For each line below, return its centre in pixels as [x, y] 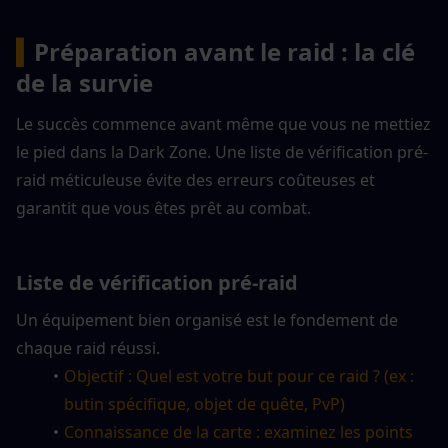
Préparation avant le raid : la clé [224, 51]
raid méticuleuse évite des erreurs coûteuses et [195, 179]
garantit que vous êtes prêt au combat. [163, 207]
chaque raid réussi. [88, 347]
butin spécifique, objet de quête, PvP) [204, 403]
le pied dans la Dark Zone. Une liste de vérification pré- [222, 151]
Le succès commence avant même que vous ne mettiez [223, 123]
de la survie [84, 82]
